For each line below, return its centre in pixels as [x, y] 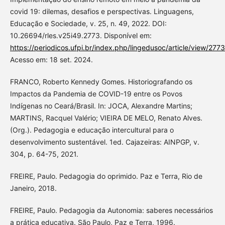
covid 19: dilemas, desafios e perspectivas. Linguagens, [102, 11]
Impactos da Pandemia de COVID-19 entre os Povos [96, 93]
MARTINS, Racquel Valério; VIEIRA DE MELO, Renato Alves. [106, 118]
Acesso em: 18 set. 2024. [51, 59]
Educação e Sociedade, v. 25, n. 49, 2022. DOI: [88, 23]
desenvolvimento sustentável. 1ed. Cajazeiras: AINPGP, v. [104, 142]
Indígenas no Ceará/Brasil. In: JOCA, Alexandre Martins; [101, 105]
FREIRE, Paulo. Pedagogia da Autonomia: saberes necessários [111, 210]
